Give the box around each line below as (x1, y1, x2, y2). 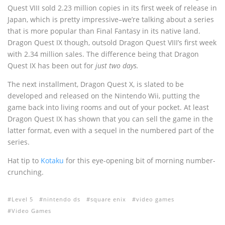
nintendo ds (43, 195, 80, 203)
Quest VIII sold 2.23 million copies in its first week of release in (8, 3, 217, 13)
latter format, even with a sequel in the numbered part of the (8, 126, 214, 135)
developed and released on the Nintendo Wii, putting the (8, 91, 200, 100)
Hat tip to (8, 156, 41, 165)
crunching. (8, 167, 44, 177)
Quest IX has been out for (8, 61, 95, 70)
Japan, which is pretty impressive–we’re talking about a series (8, 15, 214, 24)
